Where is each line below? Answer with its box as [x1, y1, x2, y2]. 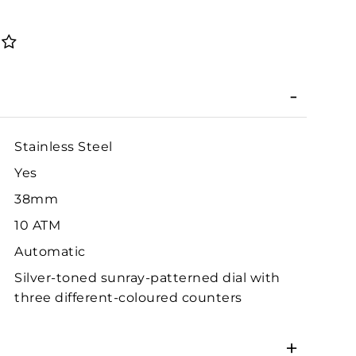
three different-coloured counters [14, 289, 242, 305]
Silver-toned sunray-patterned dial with [14, 269, 281, 285]
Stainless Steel [14, 138, 113, 154]
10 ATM [14, 217, 60, 233]
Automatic [14, 243, 86, 259]
